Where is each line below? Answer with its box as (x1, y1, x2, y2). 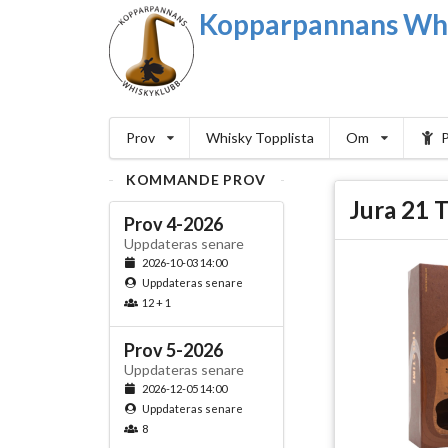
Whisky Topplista (205, 129, 314, 146)
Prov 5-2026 (123, 338, 223, 361)
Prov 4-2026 (123, 213, 223, 236)
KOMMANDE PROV (125, 171, 267, 188)
